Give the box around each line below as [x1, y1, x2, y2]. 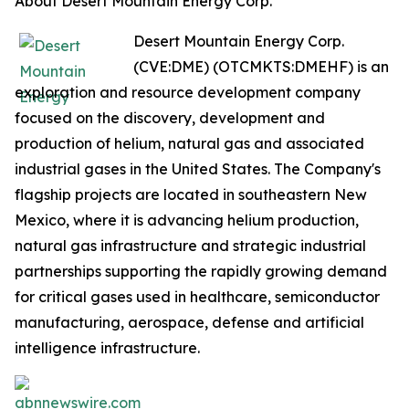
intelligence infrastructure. [15, 339, 200, 357]
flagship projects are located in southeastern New [15, 185, 367, 204]
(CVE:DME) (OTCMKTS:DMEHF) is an [133, 58, 389, 76]
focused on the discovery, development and [15, 109, 325, 127]
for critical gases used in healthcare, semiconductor [15, 288, 380, 306]
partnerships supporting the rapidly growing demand [15, 262, 387, 280]
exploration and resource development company [15, 83, 361, 101]
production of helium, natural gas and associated [15, 134, 364, 152]
